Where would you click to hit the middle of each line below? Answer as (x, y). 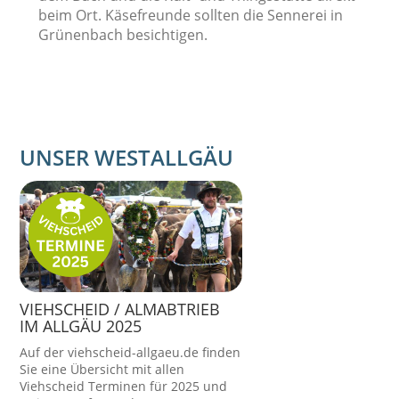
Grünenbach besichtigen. (122, 35)
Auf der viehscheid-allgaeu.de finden (130, 352)
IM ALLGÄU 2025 (81, 326)
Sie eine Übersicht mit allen (102, 369)
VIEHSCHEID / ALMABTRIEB (120, 309)
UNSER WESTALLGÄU (127, 157)
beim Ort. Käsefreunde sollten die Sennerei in (190, 15)
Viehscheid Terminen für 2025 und (124, 386)
